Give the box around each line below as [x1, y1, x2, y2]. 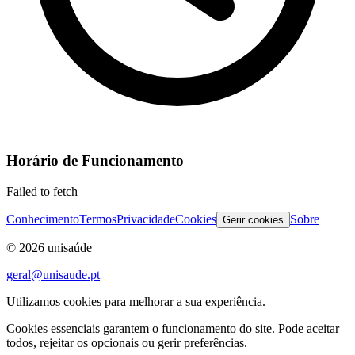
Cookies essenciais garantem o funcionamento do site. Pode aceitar [6, 322, 339, 336]
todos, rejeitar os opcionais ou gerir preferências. [6, 336, 247, 350]
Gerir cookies [223, 214, 284, 227]
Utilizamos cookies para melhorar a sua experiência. [6, 295, 265, 309]
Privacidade [116, 212, 175, 227]
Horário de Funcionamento [6, 152, 184, 170]
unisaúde [44, 241, 92, 255]
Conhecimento [6, 212, 79, 227]
